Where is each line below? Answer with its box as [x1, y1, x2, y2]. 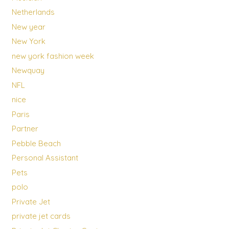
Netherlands [11, 7, 55, 17]
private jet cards [11, 211, 71, 221]
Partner [11, 124, 38, 134]
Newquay [11, 65, 44, 76]
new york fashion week [11, 51, 94, 61]
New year [11, 21, 45, 32]
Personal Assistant [11, 153, 78, 163]
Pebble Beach [11, 138, 61, 148]
